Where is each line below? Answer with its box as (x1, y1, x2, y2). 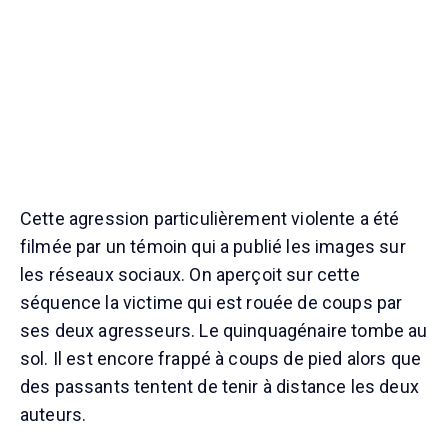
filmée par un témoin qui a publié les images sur (20, 236, 406, 258)
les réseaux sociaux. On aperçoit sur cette (20, 264, 360, 286)
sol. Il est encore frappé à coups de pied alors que (20, 348, 422, 370)
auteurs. (20, 404, 87, 426)
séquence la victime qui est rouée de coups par (20, 292, 403, 314)
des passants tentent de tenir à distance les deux (20, 376, 419, 398)
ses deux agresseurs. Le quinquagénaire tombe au (20, 320, 428, 342)
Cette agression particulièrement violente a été (20, 208, 400, 230)
